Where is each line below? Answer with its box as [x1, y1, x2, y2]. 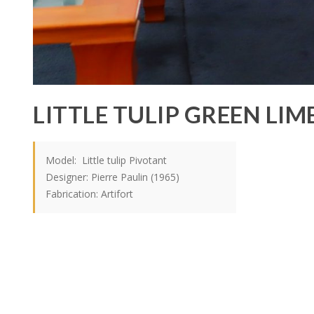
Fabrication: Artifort [46, 187, 133, 201]
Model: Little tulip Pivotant [46, 153, 167, 168]
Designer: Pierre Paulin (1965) [46, 170, 179, 184]
